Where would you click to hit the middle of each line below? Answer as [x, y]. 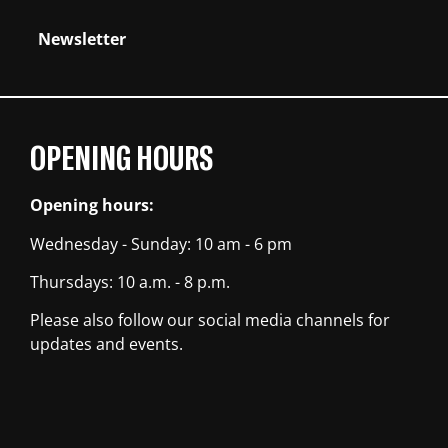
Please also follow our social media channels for [209, 320]
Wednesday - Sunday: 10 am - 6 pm [160, 243]
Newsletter [81, 39]
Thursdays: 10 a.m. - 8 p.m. [129, 282]
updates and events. [106, 344]
